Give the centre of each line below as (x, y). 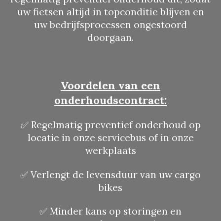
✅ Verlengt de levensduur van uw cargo (110, 174)
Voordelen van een (110, 85)
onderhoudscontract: (110, 100)
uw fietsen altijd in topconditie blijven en (110, 12)
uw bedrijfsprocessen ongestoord (110, 25)
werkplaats (110, 151)
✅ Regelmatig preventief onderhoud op (110, 125)
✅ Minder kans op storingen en (110, 211)
